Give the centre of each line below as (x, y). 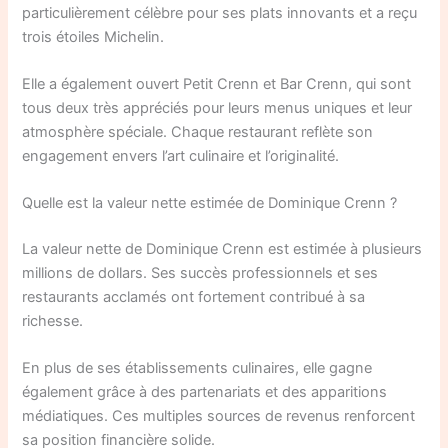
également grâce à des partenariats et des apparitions (205, 392)
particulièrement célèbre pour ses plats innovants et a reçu (220, 12)
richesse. (53, 321)
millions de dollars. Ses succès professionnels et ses (200, 273)
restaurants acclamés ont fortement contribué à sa (194, 297)
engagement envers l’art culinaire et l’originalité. (181, 155)
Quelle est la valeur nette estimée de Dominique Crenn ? (210, 203)
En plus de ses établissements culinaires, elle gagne (197, 368)
